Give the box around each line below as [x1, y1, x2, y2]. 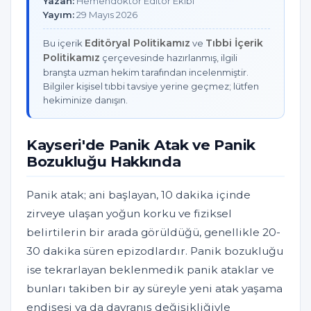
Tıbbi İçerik [205, 37, 263, 50]
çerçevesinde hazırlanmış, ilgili [100, 52, 237, 64]
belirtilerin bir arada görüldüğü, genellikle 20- [26, 226, 280, 239]
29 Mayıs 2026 [74, 9, 137, 21]
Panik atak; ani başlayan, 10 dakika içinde [26, 188, 251, 202]
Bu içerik [43, 37, 85, 49]
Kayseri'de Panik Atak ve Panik [26, 136, 256, 154]
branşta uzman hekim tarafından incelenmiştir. [43, 67, 249, 78]
